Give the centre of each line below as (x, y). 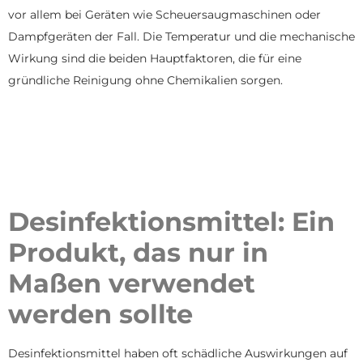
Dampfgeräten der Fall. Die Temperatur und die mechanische (181, 36)
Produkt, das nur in (138, 253)
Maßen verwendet (132, 284)
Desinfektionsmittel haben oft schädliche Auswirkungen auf (178, 354)
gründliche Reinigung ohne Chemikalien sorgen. (145, 80)
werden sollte (100, 314)
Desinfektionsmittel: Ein (171, 222)
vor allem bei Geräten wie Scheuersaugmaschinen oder (164, 15)
